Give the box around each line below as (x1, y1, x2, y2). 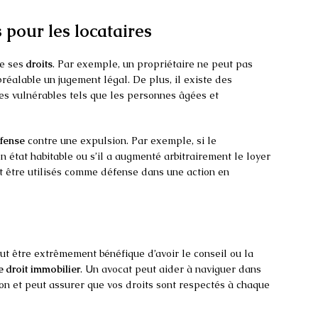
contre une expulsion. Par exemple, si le (25, 134, 216, 148)
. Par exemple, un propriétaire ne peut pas (53, 57, 253, 71)
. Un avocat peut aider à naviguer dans (80, 263, 261, 276)
